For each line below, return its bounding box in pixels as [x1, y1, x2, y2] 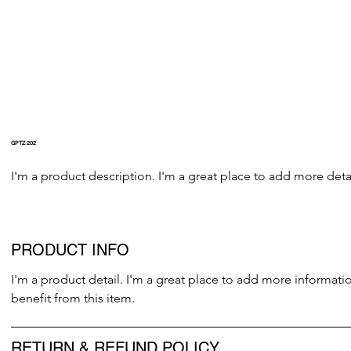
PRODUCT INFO [11, 240, 130, 259]
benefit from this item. [11, 290, 136, 306]
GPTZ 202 [11, 139, 37, 147]
